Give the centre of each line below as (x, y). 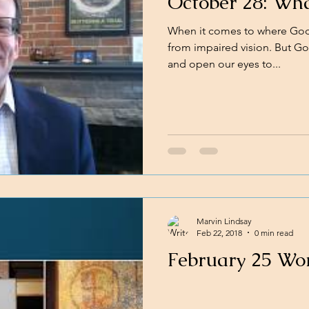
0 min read (274, 232)
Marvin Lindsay (224, 221)
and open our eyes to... (224, 64)
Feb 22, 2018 (219, 232)
